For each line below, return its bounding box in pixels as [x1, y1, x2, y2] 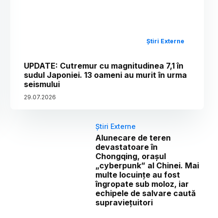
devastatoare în [95, 142, 158, 152]
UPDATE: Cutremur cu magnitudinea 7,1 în [24, 61, 184, 71]
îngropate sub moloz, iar [95, 179, 189, 189]
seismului [24, 79, 60, 90]
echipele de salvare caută [95, 188, 196, 199]
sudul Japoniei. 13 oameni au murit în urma [24, 70, 187, 80]
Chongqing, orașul [95, 151, 166, 162]
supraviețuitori [95, 198, 153, 208]
